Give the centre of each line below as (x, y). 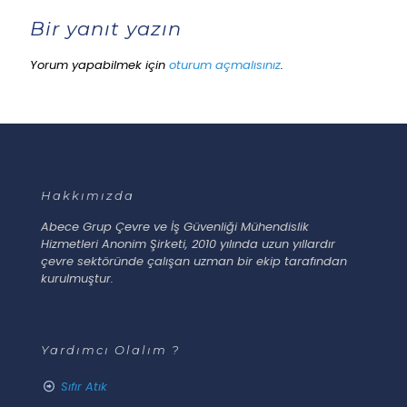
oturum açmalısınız (225, 65)
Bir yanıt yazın (106, 29)
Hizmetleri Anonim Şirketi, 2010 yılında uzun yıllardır (188, 244)
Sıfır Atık (84, 387)
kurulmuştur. (77, 279)
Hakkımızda (88, 196)
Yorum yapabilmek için (99, 65)
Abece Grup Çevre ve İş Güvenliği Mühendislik (175, 227)
